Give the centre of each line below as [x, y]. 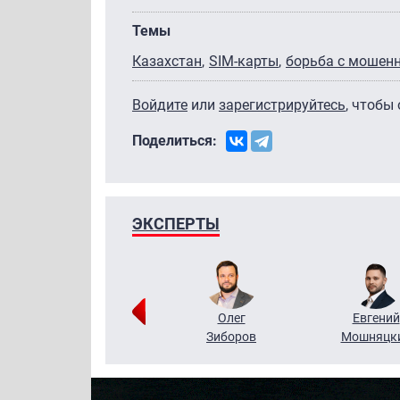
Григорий [87, 317]
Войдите [160, 104]
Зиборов [231, 336]
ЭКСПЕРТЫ [176, 223]
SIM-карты [244, 61]
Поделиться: [175, 140]
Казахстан [167, 61]
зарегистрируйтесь [282, 104]
